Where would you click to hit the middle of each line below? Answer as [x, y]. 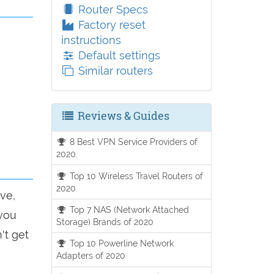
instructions [91, 40]
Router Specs [111, 9]
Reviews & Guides [122, 116]
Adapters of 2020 [91, 256]
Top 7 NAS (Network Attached [128, 209]
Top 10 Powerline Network [121, 243]
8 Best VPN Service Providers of [133, 142]
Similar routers [114, 71]
